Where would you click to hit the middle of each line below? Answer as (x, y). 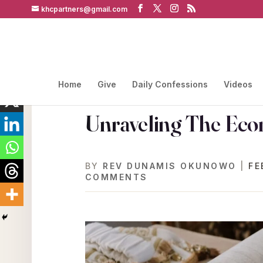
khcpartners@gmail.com (84, 9)
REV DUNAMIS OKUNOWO (170, 166)
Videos (238, 84)
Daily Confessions (170, 84)
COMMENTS (116, 177)
